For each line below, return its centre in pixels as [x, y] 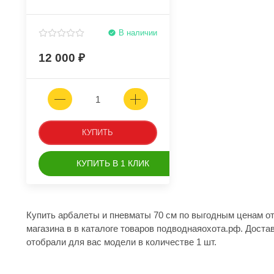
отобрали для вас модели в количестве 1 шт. [121, 242]
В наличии [136, 33]
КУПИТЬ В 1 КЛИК [113, 164]
